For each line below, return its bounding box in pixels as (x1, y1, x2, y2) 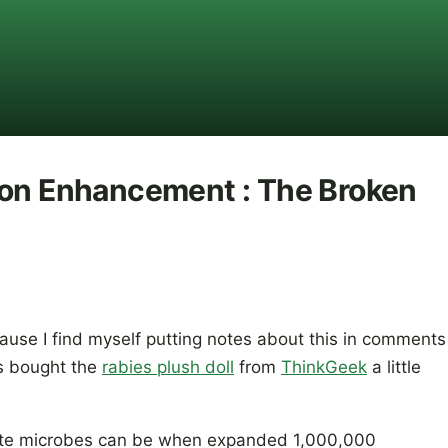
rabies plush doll (102, 357, 234, 377)
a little (367, 357, 421, 377)
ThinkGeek (281, 357, 367, 377)
